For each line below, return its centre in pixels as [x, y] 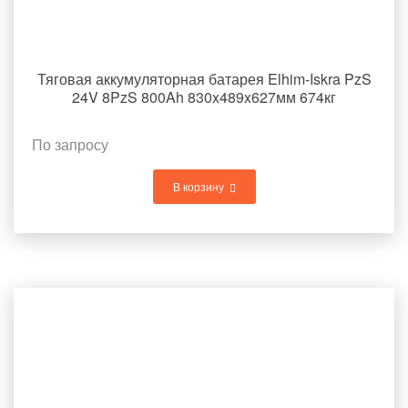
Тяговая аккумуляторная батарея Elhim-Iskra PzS [204, 79]
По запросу [70, 144]
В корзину [198, 186]
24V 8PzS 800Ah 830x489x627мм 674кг [204, 97]
